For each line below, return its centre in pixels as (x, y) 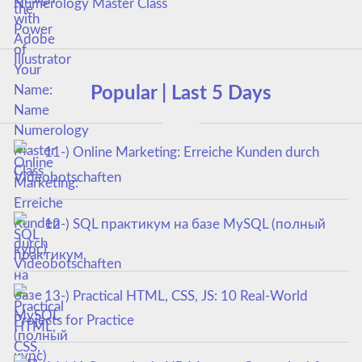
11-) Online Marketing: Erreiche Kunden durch (181, 153)
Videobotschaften (67, 177)
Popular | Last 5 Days (181, 94)
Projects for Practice (74, 321)
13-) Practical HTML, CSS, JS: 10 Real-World (176, 296)
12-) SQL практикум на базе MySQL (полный (185, 224)
